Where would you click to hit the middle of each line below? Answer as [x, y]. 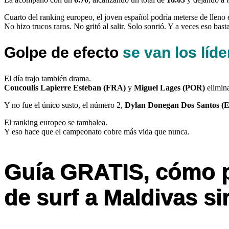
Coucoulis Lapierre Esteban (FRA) [65, 87]
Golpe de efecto [63, 52]
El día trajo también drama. [48, 78]
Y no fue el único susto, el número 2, [64, 105]
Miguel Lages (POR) [169, 87]
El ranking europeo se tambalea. [56, 122]
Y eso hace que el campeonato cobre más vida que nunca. [97, 131]
